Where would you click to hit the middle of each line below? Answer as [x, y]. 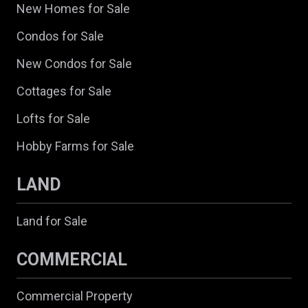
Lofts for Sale [53, 118]
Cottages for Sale [64, 91]
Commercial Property [75, 296]
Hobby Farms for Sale [75, 146]
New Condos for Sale [74, 63]
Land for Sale [52, 221]
